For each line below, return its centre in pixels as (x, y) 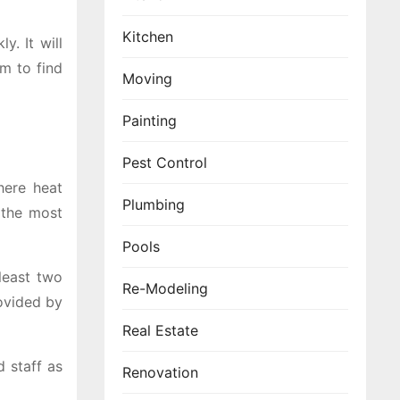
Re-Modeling (165, 288)
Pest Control (165, 162)
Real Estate (160, 330)
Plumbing (154, 204)
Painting (150, 121)
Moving (147, 79)
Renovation (160, 372)
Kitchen (148, 37)
